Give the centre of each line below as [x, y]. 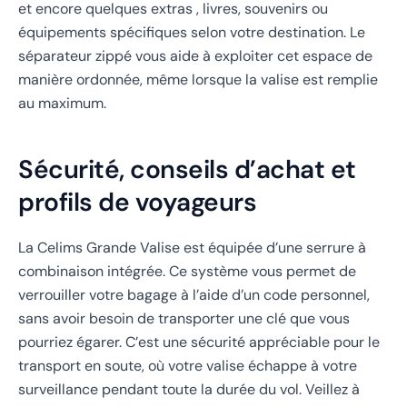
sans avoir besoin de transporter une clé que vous [184, 319]
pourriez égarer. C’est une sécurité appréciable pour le [199, 342]
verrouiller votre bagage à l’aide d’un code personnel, [194, 295]
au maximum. [62, 103]
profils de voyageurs [137, 202]
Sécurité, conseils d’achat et [187, 169]
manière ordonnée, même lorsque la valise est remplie [198, 79]
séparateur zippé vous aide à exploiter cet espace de [195, 55]
